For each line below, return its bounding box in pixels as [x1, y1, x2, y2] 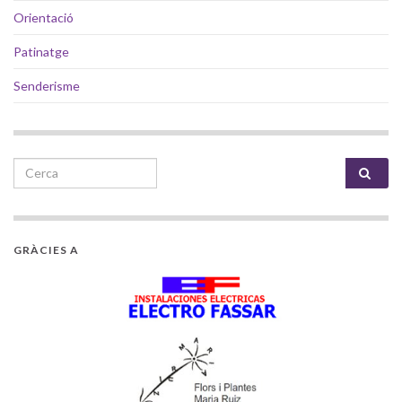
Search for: [13, 159, 87, 177]
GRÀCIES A [13, 242, 79, 257]
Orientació [13, 9, 74, 25]
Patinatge [13, 43, 69, 59]
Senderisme [13, 77, 80, 93]
